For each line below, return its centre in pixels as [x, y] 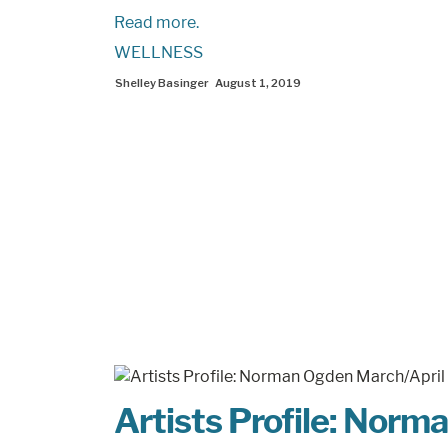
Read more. [156, 22]
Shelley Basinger [162, 83]
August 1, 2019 [258, 83]
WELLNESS [158, 52]
